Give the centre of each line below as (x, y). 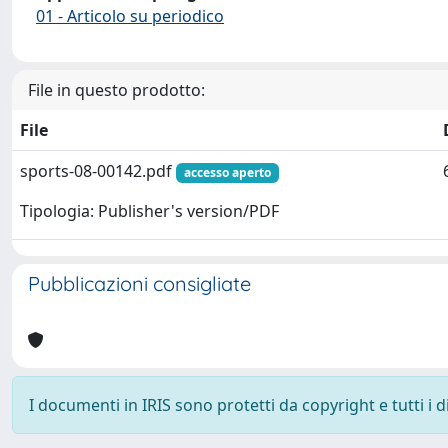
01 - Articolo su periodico (130, 16)
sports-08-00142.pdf (98, 171)
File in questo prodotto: (116, 90)
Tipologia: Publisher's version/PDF (149, 211)
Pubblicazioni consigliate (139, 283)
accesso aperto (227, 172)
